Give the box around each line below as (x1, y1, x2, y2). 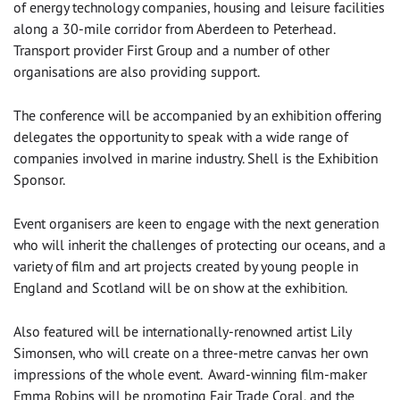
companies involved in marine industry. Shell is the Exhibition (13, 149, 378, 168)
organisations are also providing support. (13, 62, 260, 81)
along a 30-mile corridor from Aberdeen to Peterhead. (13, 20, 335, 38)
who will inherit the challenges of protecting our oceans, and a (13, 236, 386, 254)
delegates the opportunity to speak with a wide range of (13, 128, 348, 146)
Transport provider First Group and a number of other (13, 41, 329, 60)
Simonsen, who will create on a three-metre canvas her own (13, 344, 368, 362)
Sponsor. (13, 171, 65, 189)
